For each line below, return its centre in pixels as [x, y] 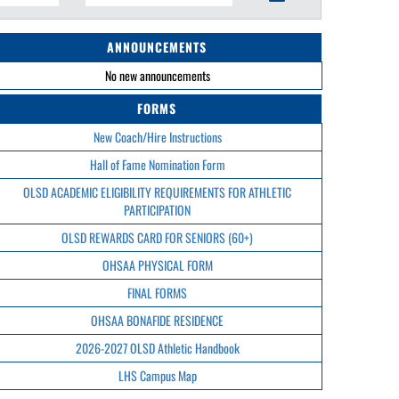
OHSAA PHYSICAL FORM [157, 265]
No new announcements [157, 75]
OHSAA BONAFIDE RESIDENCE [157, 320]
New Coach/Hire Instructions [157, 137]
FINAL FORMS [157, 293]
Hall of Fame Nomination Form [157, 164]
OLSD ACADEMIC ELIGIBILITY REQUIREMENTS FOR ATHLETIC [157, 192]
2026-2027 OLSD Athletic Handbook [157, 348]
